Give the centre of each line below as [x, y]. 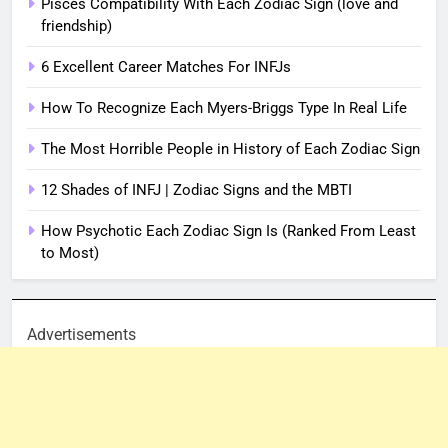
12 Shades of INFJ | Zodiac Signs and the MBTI [196, 189]
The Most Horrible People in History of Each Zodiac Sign [230, 148]
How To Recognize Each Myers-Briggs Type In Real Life [224, 107]
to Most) [70, 252]
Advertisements [81, 334]
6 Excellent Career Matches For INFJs [166, 66]
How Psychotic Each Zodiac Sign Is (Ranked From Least [228, 230]
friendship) [76, 25]
